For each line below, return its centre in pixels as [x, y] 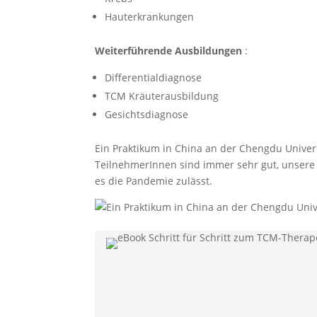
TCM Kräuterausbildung [162, 96]
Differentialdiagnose [154, 78]
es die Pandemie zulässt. [154, 181]
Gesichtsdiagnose [147, 115]
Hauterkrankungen [150, 17]
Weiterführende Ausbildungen [169, 51]
